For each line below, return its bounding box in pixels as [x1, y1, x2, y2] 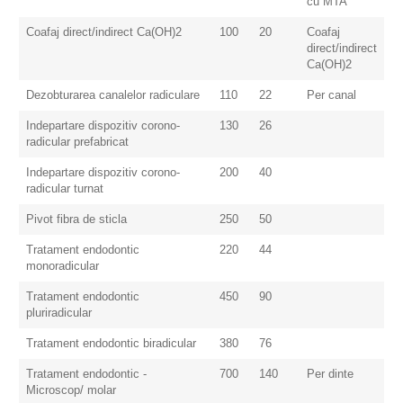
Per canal [307, 89, 356, 103]
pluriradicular [26, 307, 92, 320]
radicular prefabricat [26, 136, 129, 149]
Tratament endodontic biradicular [26, 337, 196, 351]
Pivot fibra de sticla [26, 213, 127, 227]
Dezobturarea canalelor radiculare [26, 89, 200, 103]
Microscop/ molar [26, 384, 116, 398]
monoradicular [26, 260, 99, 273]
